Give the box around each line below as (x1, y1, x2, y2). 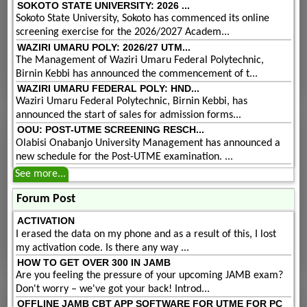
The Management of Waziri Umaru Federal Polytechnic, (16, 54, 265, 66)
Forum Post (16, 193, 75, 206)
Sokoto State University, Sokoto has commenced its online (16, 13, 270, 25)
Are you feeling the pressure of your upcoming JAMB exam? (16, 270, 284, 282)
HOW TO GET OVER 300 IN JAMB (16, 256, 171, 268)
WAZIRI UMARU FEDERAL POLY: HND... (16, 82, 199, 94)
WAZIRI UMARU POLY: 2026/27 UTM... (16, 41, 191, 53)
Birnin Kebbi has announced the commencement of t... (16, 68, 258, 79)
